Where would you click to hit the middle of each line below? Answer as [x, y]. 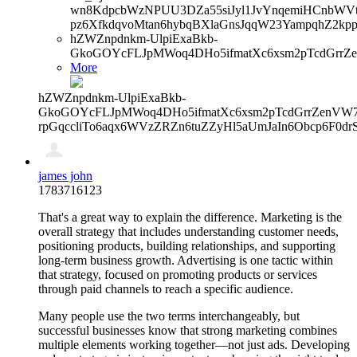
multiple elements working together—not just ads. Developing [194, 344]
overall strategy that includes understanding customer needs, [188, 231]
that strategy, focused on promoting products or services [178, 274]
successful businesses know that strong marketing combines [188, 330]
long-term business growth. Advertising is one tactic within [186, 260]
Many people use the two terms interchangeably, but [169, 316]
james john [65, 175]
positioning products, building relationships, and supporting [187, 245]
